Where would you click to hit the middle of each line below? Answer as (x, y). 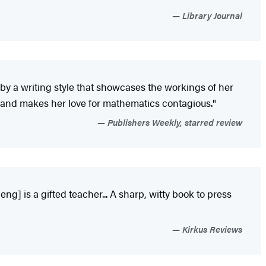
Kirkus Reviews (211, 229)
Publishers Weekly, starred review (174, 122)
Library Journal (211, 15)
